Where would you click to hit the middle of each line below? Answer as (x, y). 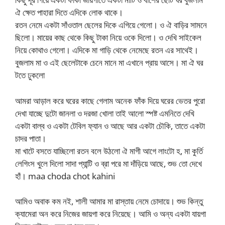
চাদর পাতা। (31, 138)
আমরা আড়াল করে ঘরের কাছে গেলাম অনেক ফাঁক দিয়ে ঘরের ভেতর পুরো (110, 100)
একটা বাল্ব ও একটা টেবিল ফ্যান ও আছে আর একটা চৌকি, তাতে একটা (110, 126)
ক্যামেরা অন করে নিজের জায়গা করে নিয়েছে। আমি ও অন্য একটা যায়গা (110, 214)
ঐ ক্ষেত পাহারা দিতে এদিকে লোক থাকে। (69, 12)
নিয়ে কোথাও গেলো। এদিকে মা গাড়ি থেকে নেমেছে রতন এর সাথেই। (107, 50)
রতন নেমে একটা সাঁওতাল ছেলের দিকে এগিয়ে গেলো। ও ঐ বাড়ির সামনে (111, 25)
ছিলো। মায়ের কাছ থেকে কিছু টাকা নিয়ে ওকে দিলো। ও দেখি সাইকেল (108, 37)
